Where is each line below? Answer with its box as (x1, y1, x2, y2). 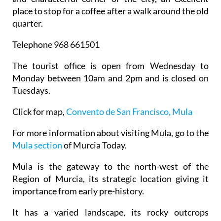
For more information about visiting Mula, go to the (12, 127, 209, 139)
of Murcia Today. (62, 140, 127, 151)
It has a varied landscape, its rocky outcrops (12, 207, 209, 218)
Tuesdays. (12, 85, 50, 96)
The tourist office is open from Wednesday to (12, 60, 209, 72)
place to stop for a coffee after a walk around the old (12, 5, 209, 17)
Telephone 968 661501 (12, 39, 100, 50)
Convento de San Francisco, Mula (66, 106, 192, 117)
